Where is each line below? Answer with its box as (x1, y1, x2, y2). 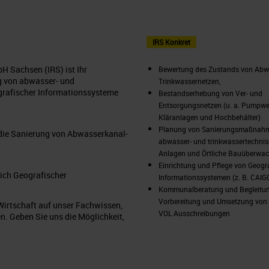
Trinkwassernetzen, (158, 76, 220, 86)
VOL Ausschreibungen (158, 208, 230, 219)
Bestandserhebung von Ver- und (158, 88, 262, 98)
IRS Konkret (152, 37, 190, 47)
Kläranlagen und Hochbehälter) (158, 112, 261, 122)
